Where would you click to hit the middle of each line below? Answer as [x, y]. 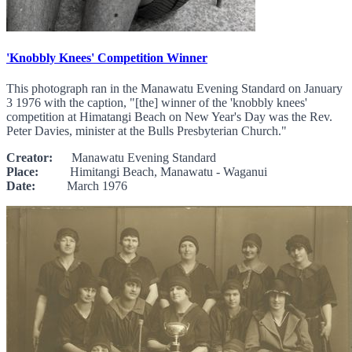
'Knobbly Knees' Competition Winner [107, 57]
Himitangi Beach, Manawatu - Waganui [153, 172]
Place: [22, 172]
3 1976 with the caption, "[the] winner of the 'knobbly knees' [157, 103]
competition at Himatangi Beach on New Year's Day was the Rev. [169, 117]
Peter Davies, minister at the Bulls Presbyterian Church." [147, 131]
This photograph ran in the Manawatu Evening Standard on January [174, 89]
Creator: [29, 158]
